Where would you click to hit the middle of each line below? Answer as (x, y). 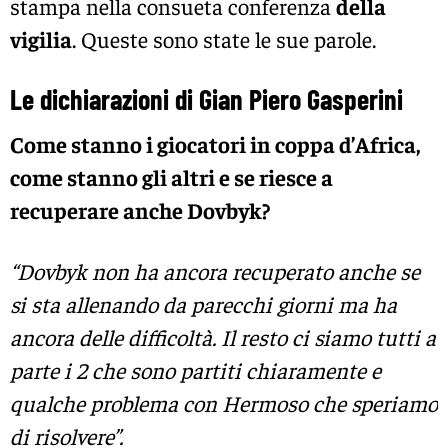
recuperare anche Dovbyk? (140, 210)
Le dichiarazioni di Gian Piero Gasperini (206, 99)
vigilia (41, 38)
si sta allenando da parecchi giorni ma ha (203, 304)
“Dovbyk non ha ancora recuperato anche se (215, 271)
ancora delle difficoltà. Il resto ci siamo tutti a (223, 337)
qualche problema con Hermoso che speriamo (224, 403)
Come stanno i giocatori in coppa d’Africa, (215, 144)
